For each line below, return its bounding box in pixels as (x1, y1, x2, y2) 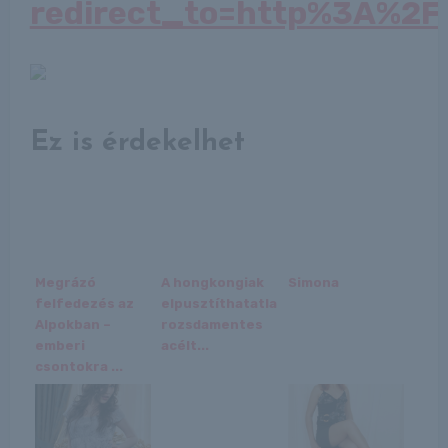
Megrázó (34, 274, 96, 290)
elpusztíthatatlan (161, 295, 287, 311)
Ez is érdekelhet (29, 128, 245, 157)
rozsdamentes (161, 316, 264, 332)
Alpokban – (34, 316, 111, 332)
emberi (34, 337, 85, 353)
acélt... (161, 337, 210, 353)
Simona (287, 274, 339, 290)
